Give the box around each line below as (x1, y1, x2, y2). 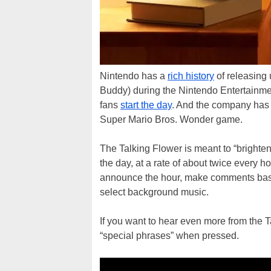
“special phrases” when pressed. (100, 230, 239, 241)
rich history (168, 71, 214, 81)
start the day (120, 100, 172, 110)
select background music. (100, 187, 209, 197)
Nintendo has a (100, 71, 168, 81)
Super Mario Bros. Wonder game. (100, 114, 243, 125)
